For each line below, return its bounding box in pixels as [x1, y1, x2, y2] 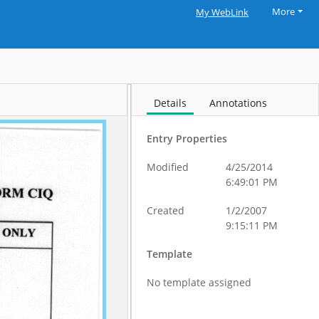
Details [154, 96, 187, 110]
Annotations [209, 96, 268, 110]
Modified [147, 160, 189, 174]
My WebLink [196, 6, 249, 19]
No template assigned [147, 276, 252, 289]
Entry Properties [147, 132, 228, 145]
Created [147, 204, 185, 217]
